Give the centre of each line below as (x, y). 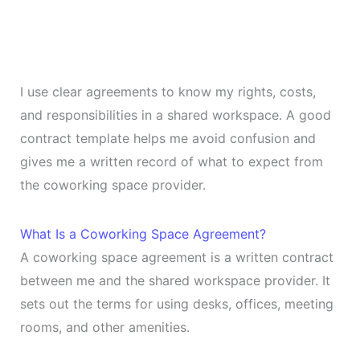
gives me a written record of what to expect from (171, 161)
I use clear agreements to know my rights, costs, (168, 91)
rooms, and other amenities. (104, 327)
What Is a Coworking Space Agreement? (143, 233)
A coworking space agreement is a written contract (176, 257)
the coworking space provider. (112, 184)
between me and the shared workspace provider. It (175, 280)
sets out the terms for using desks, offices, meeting (176, 303)
